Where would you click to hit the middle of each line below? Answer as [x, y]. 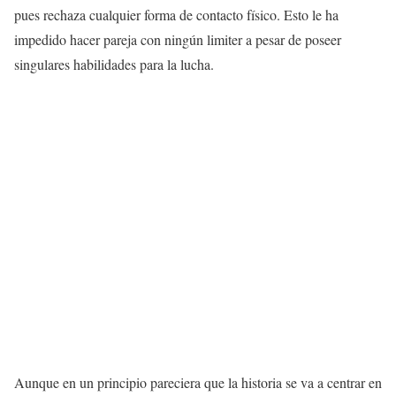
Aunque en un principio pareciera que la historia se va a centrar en [198, 382]
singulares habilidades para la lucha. [114, 64]
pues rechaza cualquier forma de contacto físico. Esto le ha [176, 14]
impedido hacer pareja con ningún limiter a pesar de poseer [178, 39]
